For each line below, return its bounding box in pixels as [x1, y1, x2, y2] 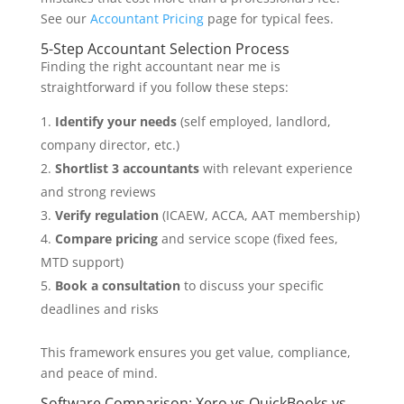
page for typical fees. [203, 10, 334, 28]
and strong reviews [40, 183, 156, 201]
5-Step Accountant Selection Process [40, 39, 289, 60]
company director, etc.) [40, 136, 179, 154]
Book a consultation [54, 277, 180, 295]
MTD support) [40, 253, 124, 271]
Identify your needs [54, 113, 177, 131]
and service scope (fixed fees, [157, 230, 338, 248]
